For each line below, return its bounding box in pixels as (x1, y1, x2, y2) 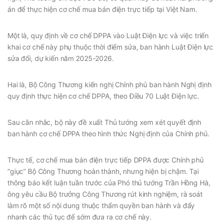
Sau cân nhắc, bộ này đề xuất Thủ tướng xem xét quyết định (7, 117, 202, 126)
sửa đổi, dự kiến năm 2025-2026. (7, 54, 114, 62)
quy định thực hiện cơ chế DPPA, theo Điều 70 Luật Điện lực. (7, 91, 199, 100)
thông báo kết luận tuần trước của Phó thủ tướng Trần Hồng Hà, (7, 178, 211, 187)
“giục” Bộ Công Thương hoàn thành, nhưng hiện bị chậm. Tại (7, 166, 199, 175)
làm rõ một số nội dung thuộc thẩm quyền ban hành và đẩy (7, 201, 195, 210)
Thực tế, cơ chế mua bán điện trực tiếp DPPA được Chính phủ (7, 155, 204, 164)
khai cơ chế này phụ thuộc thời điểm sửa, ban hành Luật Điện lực (7, 42, 214, 51)
